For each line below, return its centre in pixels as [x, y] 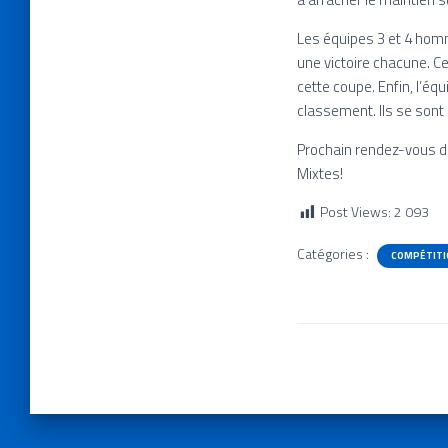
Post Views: [355, 211]
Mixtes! [320, 173]
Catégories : [334, 253]
